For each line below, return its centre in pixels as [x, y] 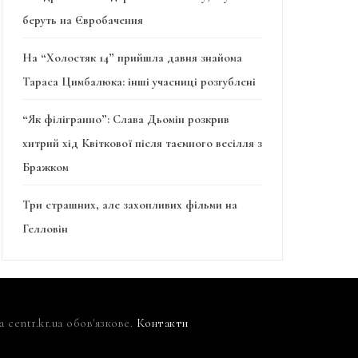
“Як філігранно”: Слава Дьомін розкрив [126, 119]
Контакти [162, 323]
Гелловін [45, 229]
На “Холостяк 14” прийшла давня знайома [132, 58]
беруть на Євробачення [83, 20]
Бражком [46, 167]
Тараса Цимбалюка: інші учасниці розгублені [139, 82]
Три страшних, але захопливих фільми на [130, 205]
